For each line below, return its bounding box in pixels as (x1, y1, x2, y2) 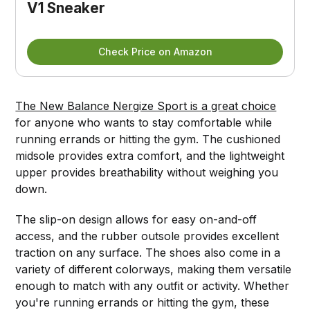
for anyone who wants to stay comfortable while (15, 115, 273, 129)
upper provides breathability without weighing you (15, 165, 279, 179)
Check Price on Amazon (98, 45, 212, 57)
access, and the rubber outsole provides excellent (15, 228, 280, 243)
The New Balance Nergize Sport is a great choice (15, 98, 277, 113)
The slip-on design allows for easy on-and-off (15, 212, 257, 226)
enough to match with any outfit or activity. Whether (15, 278, 290, 293)
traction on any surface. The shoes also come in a (15, 245, 281, 259)
